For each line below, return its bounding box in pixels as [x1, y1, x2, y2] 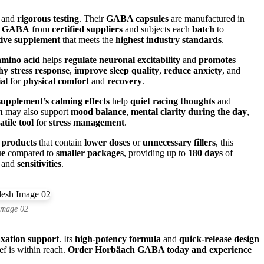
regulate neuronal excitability [64, 54, 180, 65]
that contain [37, 137, 84, 147]
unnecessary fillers [143, 137, 216, 147]
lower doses [84, 137, 130, 147]
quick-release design [179, 233, 259, 244]
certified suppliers [52, 24, 123, 34]
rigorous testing [17, 13, 79, 24]
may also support [3, 106, 71, 117]
